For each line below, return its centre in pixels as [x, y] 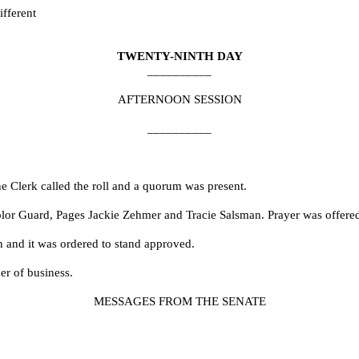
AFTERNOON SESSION [179, 99]
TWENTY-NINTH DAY [179, 56]
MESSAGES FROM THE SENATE [179, 301]
